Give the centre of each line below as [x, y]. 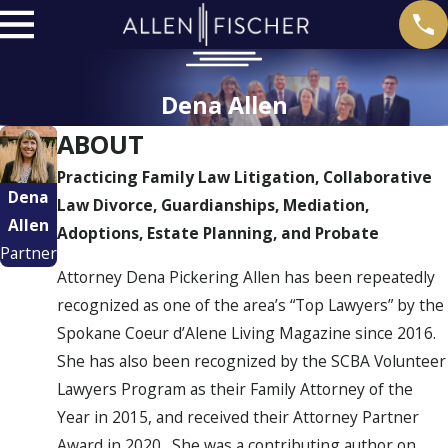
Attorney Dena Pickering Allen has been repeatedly [246, 276]
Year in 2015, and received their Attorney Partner [238, 416]
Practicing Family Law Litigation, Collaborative [244, 177]
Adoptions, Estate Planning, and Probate [218, 233]
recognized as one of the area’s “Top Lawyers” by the [250, 304]
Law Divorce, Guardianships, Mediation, [213, 205]
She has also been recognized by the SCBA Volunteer [251, 360]
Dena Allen [224, 105]
